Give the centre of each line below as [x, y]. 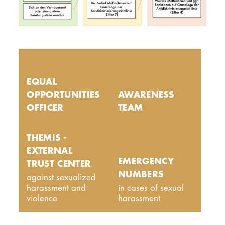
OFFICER [45, 107]
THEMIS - [47, 137]
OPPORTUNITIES [63, 94]
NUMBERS [141, 174]
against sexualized [62, 177]
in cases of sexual [151, 188]
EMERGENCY [146, 161]
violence [42, 198]
